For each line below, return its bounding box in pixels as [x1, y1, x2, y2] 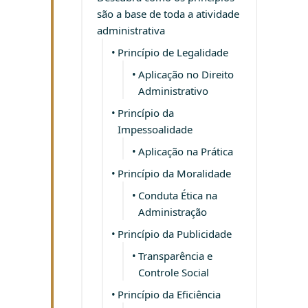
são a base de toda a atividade [97, 7, 239, 21]
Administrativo [138, 84, 208, 98]
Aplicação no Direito [138, 67, 234, 82]
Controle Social [138, 265, 209, 280]
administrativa [97, 23, 165, 38]
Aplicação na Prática [138, 144, 233, 159]
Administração [138, 205, 207, 219]
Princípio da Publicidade [118, 227, 232, 241]
